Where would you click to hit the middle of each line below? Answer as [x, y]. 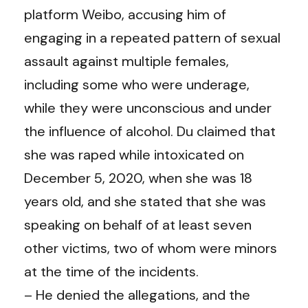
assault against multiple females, [126, 61]
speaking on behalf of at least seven [138, 224]
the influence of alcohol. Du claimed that [150, 131]
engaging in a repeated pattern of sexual [152, 37]
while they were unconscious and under [148, 108]
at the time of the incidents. [111, 271]
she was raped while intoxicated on [134, 154]
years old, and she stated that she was [145, 201]
